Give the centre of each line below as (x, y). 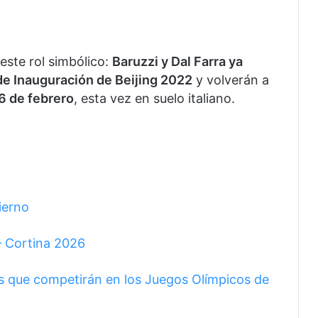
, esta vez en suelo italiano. (154, 98)
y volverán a (231, 79)
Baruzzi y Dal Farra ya (177, 61)
